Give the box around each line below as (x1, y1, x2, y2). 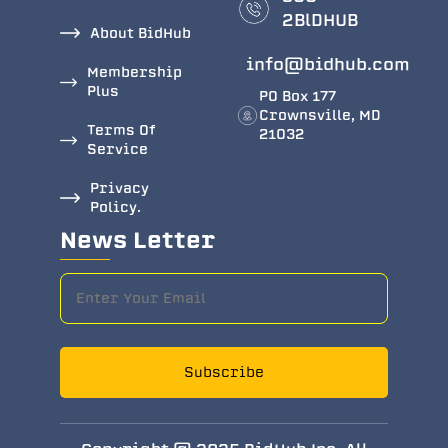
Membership (87, 62, 183, 82)
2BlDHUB (281, 8, 358, 32)
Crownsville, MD (259, 105, 382, 125)
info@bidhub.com (246, 52, 410, 76)
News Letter (60, 223, 216, 256)
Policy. (89, 197, 141, 217)
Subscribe (184, 362, 264, 382)
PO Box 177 (259, 86, 337, 106)
